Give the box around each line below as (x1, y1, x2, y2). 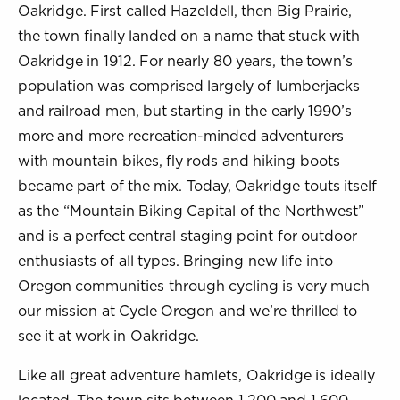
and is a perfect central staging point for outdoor (18, 226, 357, 246)
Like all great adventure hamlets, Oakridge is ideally (18, 365, 375, 385)
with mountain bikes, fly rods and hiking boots (18, 151, 340, 171)
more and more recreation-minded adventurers (18, 126, 345, 146)
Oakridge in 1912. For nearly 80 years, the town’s (18, 51, 353, 71)
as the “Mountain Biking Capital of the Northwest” (18, 201, 364, 221)
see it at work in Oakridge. (18, 326, 199, 346)
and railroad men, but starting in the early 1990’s (18, 101, 352, 121)
